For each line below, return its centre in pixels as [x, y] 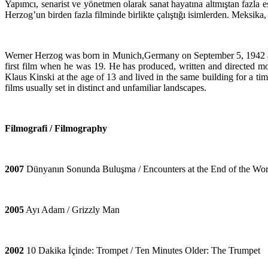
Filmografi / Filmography [56, 128]
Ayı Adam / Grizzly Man [72, 209]
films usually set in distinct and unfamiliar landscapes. [106, 87]
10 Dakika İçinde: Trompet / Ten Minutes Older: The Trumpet [142, 250]
